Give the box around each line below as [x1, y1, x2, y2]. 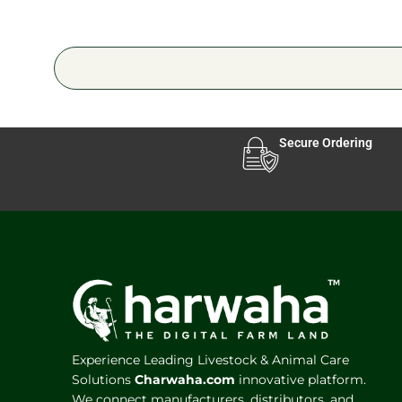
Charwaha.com [135, 371, 235, 388]
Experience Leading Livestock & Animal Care [72, 351, 349, 368]
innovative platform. [235, 371, 366, 388]
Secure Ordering [279, 135, 372, 151]
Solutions [72, 371, 135, 388]
